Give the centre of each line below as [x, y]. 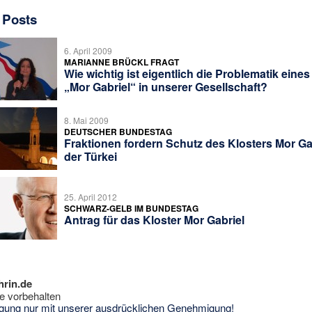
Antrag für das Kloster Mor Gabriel [154, 219]
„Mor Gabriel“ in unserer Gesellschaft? [165, 86]
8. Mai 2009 [86, 120]
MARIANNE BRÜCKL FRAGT [121, 62]
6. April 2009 [88, 50]
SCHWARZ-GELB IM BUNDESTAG [131, 208]
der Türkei [90, 156]
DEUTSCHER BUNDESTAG [118, 131]
